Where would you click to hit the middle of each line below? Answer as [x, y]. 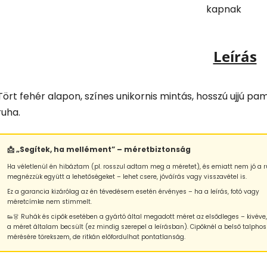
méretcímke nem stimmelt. [49, 201]
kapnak [224, 9]
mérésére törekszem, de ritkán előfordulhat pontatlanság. [96, 237]
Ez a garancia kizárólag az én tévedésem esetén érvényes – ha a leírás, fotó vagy [133, 191]
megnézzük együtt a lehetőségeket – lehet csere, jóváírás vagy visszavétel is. [127, 176]
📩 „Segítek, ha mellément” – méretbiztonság [99, 149]
